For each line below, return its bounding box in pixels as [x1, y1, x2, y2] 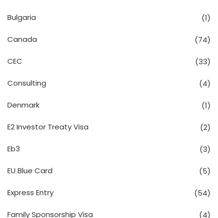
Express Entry [7, 187, 54, 198]
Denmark [7, 99, 39, 110]
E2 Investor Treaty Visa [7, 121, 89, 132]
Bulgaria [7, 12, 36, 22]
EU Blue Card [7, 165, 53, 176]
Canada [7, 34, 37, 44]
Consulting [7, 77, 46, 88]
